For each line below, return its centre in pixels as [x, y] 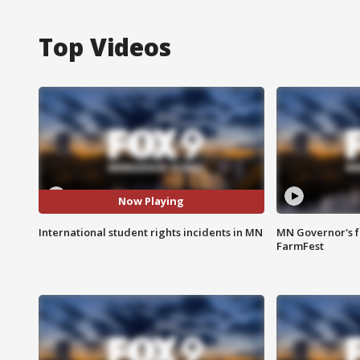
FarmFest [300, 245]
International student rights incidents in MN [151, 232]
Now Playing [151, 201]
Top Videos [105, 47]
